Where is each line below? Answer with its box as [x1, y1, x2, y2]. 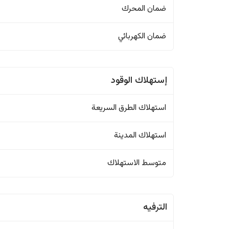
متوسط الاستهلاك [107, 157, 167, 170]
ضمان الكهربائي [118, 30, 167, 43]
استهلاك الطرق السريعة [91, 102, 167, 114]
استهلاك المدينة [114, 129, 167, 142]
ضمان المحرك [122, 3, 167, 15]
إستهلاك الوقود [111, 74, 168, 88]
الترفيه [143, 200, 168, 215]
